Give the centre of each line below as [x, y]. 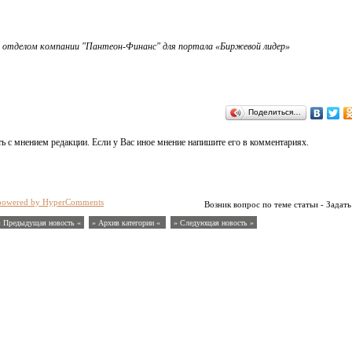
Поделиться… [274, 112]
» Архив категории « [127, 223]
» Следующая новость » [214, 223]
